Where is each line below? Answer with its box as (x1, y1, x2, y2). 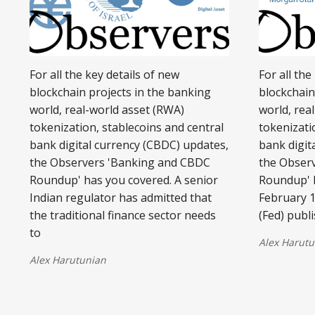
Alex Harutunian (30, 252, 106, 266)
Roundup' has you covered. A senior (30, 172, 218, 188)
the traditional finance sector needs (30, 207, 216, 223)
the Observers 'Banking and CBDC (30, 154, 210, 170)
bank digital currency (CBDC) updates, (30, 136, 229, 153)
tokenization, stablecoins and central (30, 119, 224, 135)
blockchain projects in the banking (30, 84, 211, 100)
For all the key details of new (30, 66, 179, 82)
